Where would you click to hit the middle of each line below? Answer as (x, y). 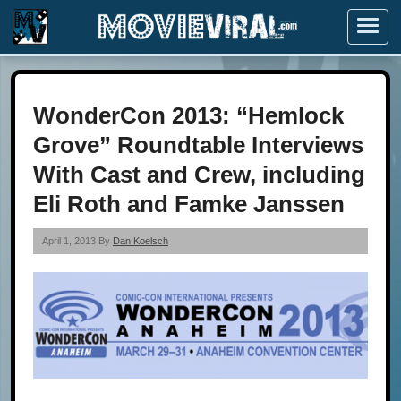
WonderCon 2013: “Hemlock (188, 115)
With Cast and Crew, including (199, 175)
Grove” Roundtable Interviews (198, 145)
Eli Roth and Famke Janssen (189, 204)
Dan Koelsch (141, 241)
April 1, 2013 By (77, 241)
